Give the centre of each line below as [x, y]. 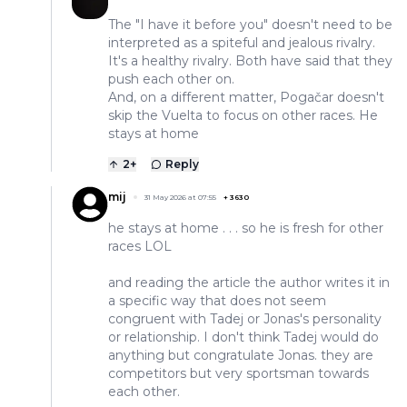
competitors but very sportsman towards [238, 374]
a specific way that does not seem [217, 301]
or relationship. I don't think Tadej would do [243, 338]
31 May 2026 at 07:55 [180, 198]
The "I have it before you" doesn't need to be [250, 25]
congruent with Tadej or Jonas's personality [245, 319]
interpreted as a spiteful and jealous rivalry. [242, 43]
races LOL [140, 247]
